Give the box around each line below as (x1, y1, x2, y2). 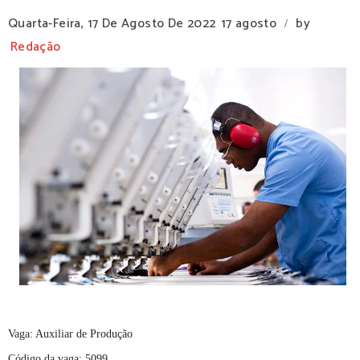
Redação (10, 36, 61, 58)
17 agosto (220, 13, 277, 35)
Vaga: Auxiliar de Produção (8, 327, 133, 340)
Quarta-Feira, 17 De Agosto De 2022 (8, 13, 216, 35)
